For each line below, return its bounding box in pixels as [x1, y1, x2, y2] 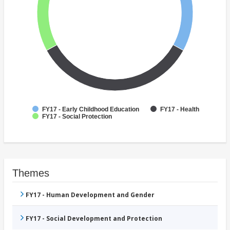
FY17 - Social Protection [42, 113, 112, 121]
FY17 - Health [160, 106, 199, 113]
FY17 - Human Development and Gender [26, 190, 155, 200]
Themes [12, 167, 49, 179]
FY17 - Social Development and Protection [26, 214, 162, 223]
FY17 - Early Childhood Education [42, 106, 139, 113]
